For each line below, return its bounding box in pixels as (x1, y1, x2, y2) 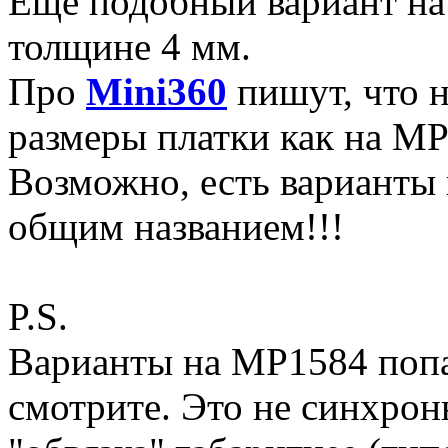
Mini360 (86, 70, 227, 114)
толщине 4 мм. (8, 25, 251, 69)
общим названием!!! (8, 205, 344, 249)
